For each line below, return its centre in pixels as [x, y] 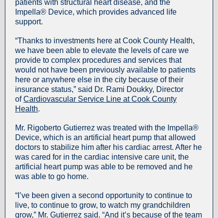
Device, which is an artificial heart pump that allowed [105, 137]
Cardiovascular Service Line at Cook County [100, 99]
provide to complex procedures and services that [98, 60]
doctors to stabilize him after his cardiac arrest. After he [109, 147]
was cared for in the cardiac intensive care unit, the [102, 157]
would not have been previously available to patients [105, 70]
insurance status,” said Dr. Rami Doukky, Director [99, 89]
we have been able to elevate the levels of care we [102, 50]
